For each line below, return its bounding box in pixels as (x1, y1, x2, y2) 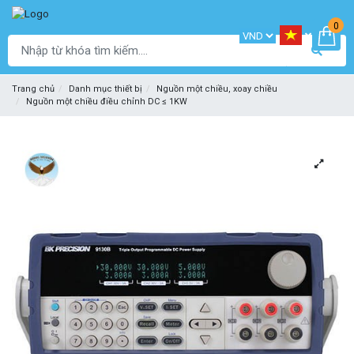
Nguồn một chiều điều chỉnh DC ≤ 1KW (26, 96, 187, 107)
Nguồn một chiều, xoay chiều (156, 84, 277, 95)
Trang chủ (12, 84, 55, 95)
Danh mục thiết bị (69, 84, 142, 95)
